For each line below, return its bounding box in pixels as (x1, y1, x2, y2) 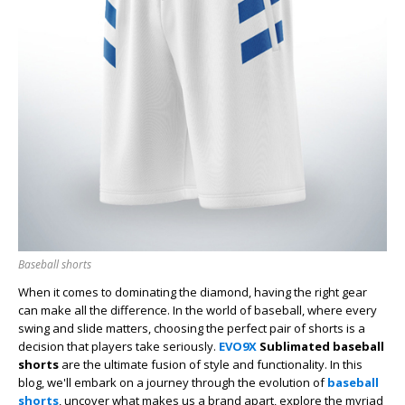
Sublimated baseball (257, 338, 384, 354)
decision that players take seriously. (18, 338, 219, 354)
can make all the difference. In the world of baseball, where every (18, 302, 377, 318)
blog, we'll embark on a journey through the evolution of (18, 374, 327, 391)
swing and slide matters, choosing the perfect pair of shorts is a (18, 320, 365, 336)
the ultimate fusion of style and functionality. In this (80, 356, 363, 372)
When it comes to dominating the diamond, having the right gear (18, 284, 367, 300)
